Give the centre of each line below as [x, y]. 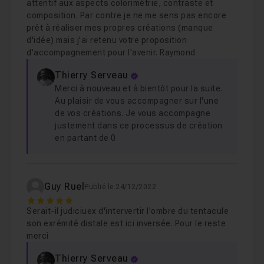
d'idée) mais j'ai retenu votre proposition [107, 40]
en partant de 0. [86, 138]
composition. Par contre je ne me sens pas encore [126, 15]
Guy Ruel [64, 187]
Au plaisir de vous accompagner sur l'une [137, 101]
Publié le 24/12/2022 [120, 187]
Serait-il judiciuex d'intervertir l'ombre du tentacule [128, 211]
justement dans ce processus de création [139, 126]
